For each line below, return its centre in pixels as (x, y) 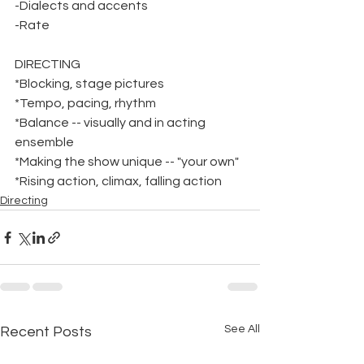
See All (242, 329)
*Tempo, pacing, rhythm (85, 103)
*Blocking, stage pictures (89, 84)
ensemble (44, 142)
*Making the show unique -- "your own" (127, 162)
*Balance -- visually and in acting (111, 123)
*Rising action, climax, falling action (118, 181)
